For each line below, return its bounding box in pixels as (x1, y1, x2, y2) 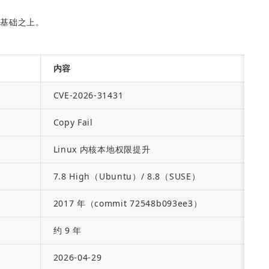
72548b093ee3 (130, 198, 193, 209)
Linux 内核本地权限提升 (53, 144, 151, 155)
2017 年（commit (53, 198, 130, 209)
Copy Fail (53, 116, 93, 128)
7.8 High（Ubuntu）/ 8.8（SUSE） (53, 171, 201, 182)
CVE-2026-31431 (53, 89, 124, 101)
